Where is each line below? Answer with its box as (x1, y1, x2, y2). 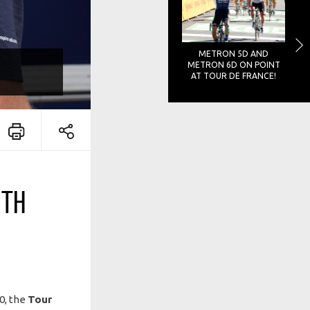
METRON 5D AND (199, 48, 268, 58)
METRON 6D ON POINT (187, 60, 280, 69)
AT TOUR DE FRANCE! (191, 71, 276, 80)
